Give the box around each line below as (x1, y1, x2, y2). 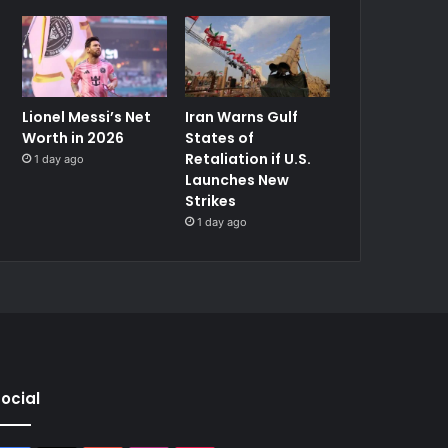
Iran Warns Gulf (185, 107, 299, 128)
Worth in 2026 (22, 128, 125, 149)
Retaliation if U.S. (185, 149, 312, 170)
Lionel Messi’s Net (22, 107, 152, 128)
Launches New (185, 170, 290, 191)
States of (185, 128, 255, 149)
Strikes (185, 191, 237, 212)
